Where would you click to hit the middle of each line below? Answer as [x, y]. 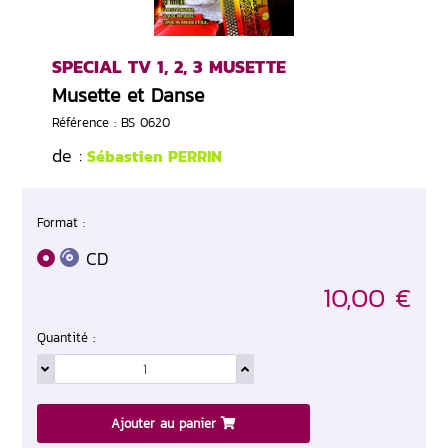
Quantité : [66, 338]
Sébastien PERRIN [152, 156]
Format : [61, 222]
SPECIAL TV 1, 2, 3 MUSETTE [169, 67]
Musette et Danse [128, 95]
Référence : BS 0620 [111, 123]
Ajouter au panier [166, 424]
